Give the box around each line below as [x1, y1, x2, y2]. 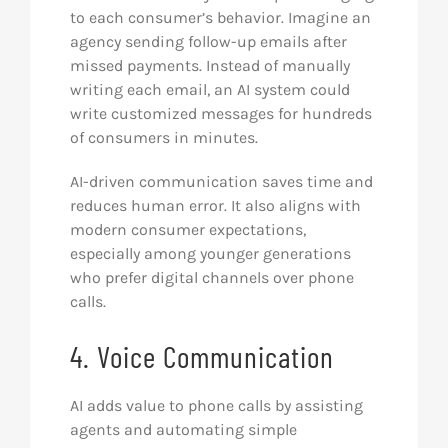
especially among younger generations [69, 244, 351, 264]
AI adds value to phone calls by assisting [69, 396, 363, 416]
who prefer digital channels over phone [69, 268, 354, 288]
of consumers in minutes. [69, 128, 258, 148]
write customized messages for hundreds [69, 104, 372, 124]
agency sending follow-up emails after [69, 32, 347, 52]
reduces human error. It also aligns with [69, 196, 361, 216]
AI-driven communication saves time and [69, 172, 373, 192]
